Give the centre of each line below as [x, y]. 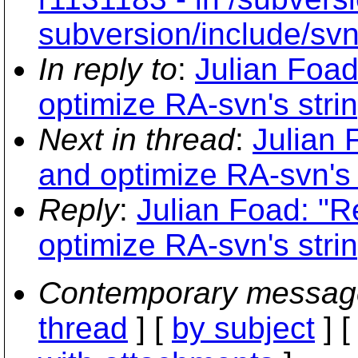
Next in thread [137, 139]
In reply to [108, 69]
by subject [243, 328]
